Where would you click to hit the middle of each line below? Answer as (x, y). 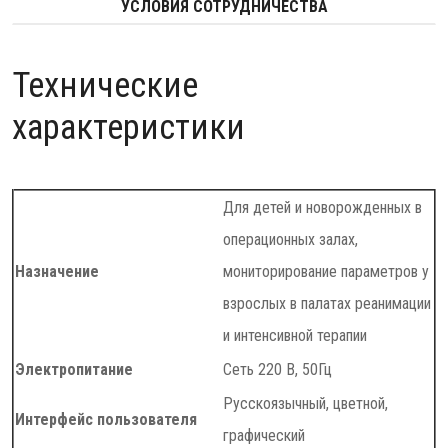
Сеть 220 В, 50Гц (277, 369)
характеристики (128, 127)
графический (264, 435)
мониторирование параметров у (326, 271)
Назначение (57, 271)
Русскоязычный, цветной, (305, 403)
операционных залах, (290, 239)
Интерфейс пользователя (106, 419)
